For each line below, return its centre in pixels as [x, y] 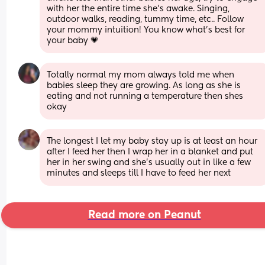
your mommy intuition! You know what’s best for [146, 30]
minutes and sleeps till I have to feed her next [139, 173]
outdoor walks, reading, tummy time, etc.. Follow [146, 19]
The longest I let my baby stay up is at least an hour [152, 141]
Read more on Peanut [144, 215]
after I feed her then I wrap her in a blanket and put [150, 152]
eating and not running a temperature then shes [145, 96]
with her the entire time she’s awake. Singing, [138, 9]
